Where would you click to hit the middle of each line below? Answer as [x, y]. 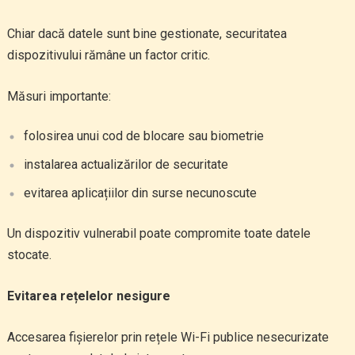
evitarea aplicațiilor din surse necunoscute [140, 193]
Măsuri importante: [59, 96]
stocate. [29, 255]
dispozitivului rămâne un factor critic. [108, 55]
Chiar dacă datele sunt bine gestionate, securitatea [147, 34]
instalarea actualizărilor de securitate [126, 164]
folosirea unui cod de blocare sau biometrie [143, 136]
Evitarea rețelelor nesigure [88, 296]
